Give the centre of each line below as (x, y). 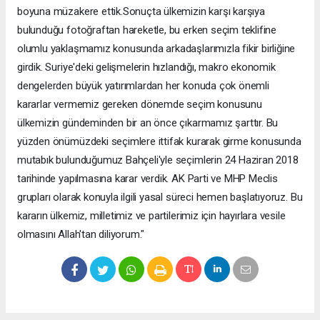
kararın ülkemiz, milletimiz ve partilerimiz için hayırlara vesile (151, 215)
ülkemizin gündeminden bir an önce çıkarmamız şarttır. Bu (148, 122)
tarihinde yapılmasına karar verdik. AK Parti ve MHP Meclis (147, 178)
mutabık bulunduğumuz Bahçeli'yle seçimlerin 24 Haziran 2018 (158, 160)
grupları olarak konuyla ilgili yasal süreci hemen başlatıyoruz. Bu (160, 197)
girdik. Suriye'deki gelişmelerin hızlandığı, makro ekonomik (146, 67)
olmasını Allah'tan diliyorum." (81, 234)
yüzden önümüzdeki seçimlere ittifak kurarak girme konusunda (159, 141)
